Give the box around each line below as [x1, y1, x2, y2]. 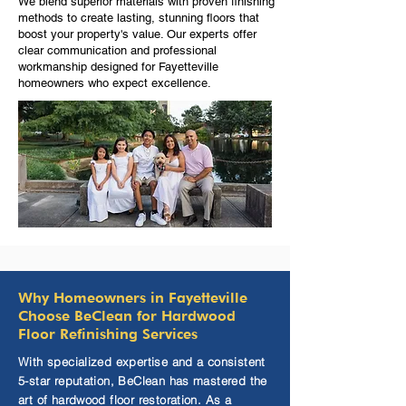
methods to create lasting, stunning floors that [18, 11, 259, 24]
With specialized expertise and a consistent [18, 354, 266, 369]
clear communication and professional [18, 43, 217, 57]
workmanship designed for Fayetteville [18, 60, 218, 73]
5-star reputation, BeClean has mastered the [18, 373, 267, 388]
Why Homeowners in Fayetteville [18, 289, 247, 306]
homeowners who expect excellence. [18, 76, 211, 90]
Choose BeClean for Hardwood [18, 307, 236, 324]
